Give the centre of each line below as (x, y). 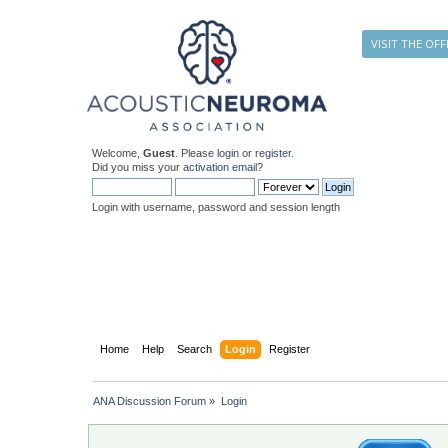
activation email (220, 167)
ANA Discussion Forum (150, 400)
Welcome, (118, 153)
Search (194, 348)
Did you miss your (138, 167)
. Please (196, 153)
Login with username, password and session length (216, 207)
